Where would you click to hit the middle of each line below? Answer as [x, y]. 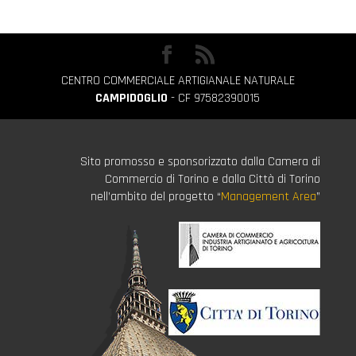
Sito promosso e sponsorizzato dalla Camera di [201, 162]
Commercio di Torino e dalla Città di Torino [213, 179]
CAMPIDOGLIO [132, 98]
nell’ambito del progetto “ [156, 197]
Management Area [269, 197]
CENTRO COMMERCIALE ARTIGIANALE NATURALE [178, 81]
